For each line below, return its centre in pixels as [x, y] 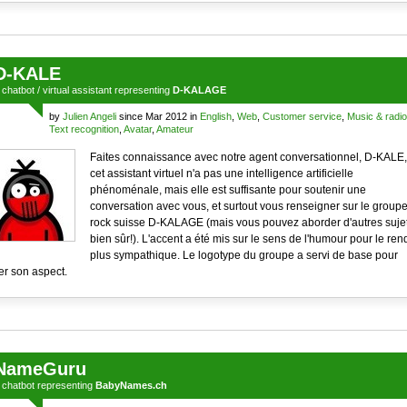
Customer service [302, 116]
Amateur [174, 129]
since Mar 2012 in [158, 116]
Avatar [137, 129]
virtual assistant [77, 90]
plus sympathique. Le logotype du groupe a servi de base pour [243, 255]
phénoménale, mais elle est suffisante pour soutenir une [228, 190]
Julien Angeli [89, 116]
